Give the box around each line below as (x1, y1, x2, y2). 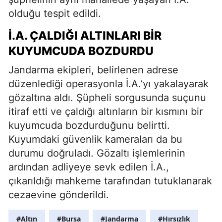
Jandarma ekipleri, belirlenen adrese (8, 63, 178, 76)
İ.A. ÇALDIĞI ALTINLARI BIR (8, 28, 162, 43)
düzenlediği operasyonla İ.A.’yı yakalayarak (8, 77, 209, 90)
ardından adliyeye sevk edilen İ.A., (8, 161, 169, 173)
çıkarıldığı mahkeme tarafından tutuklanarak (8, 174, 212, 187)
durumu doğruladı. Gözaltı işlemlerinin (8, 147, 185, 159)
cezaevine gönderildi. (8, 188, 109, 201)
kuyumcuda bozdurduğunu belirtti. (8, 119, 170, 131)
